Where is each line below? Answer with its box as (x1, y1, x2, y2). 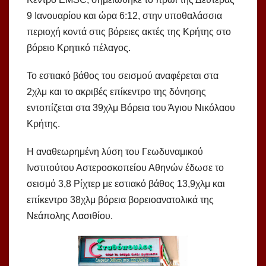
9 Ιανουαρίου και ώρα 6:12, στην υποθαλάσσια (27, 11, 222, 21)
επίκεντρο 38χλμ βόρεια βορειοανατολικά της (27, 195, 214, 205)
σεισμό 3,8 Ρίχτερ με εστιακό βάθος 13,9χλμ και (27, 179, 225, 189)
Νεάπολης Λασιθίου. (27, 211, 113, 221)
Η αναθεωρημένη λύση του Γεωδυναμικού (27, 147, 203, 157)
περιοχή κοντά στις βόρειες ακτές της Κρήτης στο (27, 27, 231, 37)
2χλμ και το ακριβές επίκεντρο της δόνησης (27, 87, 206, 97)
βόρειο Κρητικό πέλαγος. (27, 43, 131, 53)
